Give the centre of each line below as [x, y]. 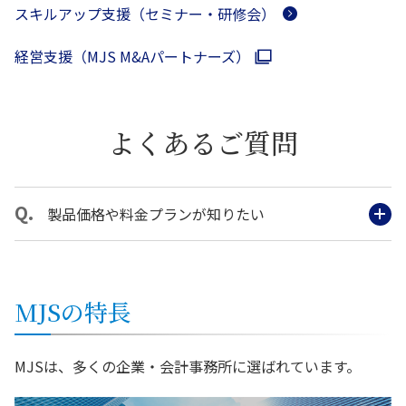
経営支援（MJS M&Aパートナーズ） [132, 57]
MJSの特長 [73, 312]
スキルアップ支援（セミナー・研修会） [145, 13]
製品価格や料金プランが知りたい [156, 214]
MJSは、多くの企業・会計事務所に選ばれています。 [188, 367]
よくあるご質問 [203, 143]
